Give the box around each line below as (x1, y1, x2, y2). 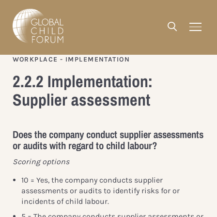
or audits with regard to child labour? (12, 139, 157, 153)
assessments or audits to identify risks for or (21, 186, 180, 195)
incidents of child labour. (21, 196, 109, 206)
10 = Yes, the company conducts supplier (21, 175, 163, 185)
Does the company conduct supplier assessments (12, 127, 203, 141)
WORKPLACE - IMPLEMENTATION (12, 55, 130, 63)
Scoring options (12, 156, 69, 166)
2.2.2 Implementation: (12, 70, 153, 93)
